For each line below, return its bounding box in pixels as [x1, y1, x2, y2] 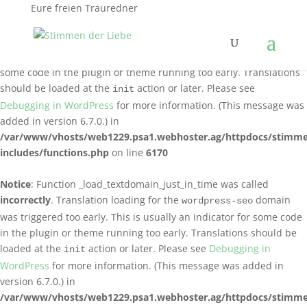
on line [109, 146, 146, 159]
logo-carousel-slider [182, 35, 291, 46]
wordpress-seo [182, 195, 253, 206]
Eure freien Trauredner [30, 1, 138, 14]
